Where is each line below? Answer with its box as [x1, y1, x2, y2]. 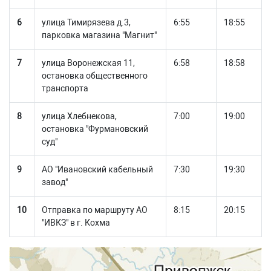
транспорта [42, 83, 88, 93]
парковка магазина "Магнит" [42, 30, 157, 40]
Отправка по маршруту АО [42, 205, 148, 215]
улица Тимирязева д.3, [42, 18, 131, 27]
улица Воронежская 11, [42, 58, 135, 68]
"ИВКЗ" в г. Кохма [42, 218, 110, 227]
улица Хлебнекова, [42, 111, 117, 121]
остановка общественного [42, 71, 148, 80]
